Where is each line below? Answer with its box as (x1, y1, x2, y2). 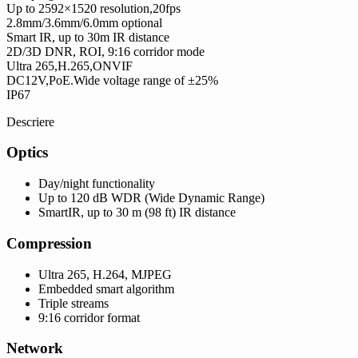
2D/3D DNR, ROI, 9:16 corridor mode (6, 44, 205, 58)
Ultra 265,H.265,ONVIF (6, 58, 133, 73)
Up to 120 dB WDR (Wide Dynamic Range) (38, 191, 265, 205)
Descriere (6, 114, 54, 129)
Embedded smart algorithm (38, 281, 174, 296)
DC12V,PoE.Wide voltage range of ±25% (6, 73, 218, 87)
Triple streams (38, 296, 109, 310)
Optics (6, 144, 48, 161)
